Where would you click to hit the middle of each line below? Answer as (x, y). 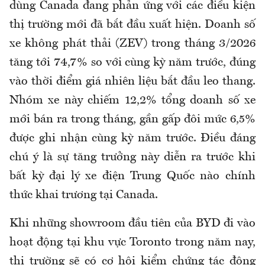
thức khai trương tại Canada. (84, 195)
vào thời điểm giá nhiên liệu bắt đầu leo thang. (132, 81)
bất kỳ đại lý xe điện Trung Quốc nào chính (132, 176)
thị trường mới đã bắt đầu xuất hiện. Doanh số (132, 25)
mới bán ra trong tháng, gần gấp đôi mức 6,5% (132, 119)
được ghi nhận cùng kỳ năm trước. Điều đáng (132, 138)
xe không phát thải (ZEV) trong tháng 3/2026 (132, 43)
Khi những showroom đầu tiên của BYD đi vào (132, 223)
